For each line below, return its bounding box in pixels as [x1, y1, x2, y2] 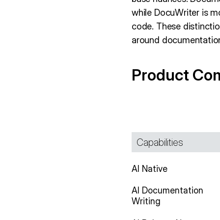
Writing [132, 196, 161, 207]
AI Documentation [132, 185, 204, 196]
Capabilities [137, 136, 184, 149]
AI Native [132, 163, 168, 174]
